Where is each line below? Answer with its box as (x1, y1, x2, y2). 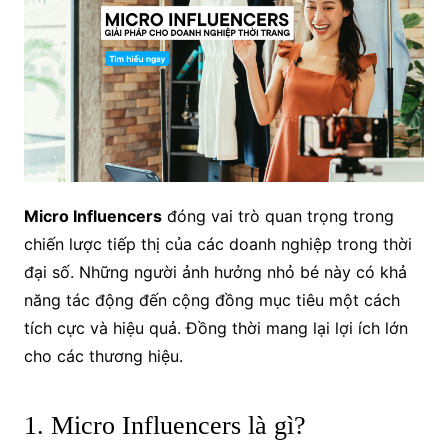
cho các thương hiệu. (23, 345, 183, 366)
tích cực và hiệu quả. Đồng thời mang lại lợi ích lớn (23, 317, 408, 338)
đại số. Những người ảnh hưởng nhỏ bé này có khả (23, 261, 407, 282)
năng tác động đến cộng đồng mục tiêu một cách (23, 289, 400, 310)
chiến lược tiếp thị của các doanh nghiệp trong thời (23, 233, 412, 254)
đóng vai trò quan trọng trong (161, 205, 394, 226)
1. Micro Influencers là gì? (23, 410, 306, 440)
